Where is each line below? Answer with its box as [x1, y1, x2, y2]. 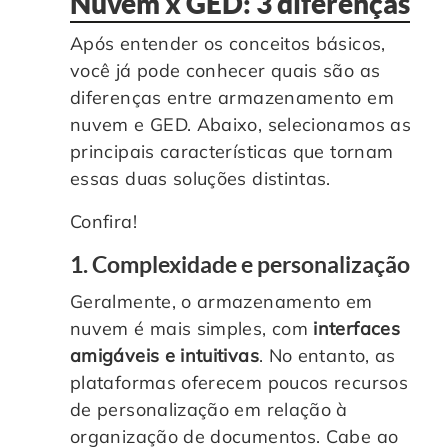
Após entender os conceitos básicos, [70, 31, 386, 55]
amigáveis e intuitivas [70, 343, 259, 367]
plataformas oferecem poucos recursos [70, 370, 408, 394]
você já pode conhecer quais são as [70, 58, 381, 82]
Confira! [70, 209, 137, 233]
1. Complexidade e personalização [70, 250, 410, 278]
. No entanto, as [258, 343, 396, 367]
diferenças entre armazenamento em [70, 85, 394, 109]
